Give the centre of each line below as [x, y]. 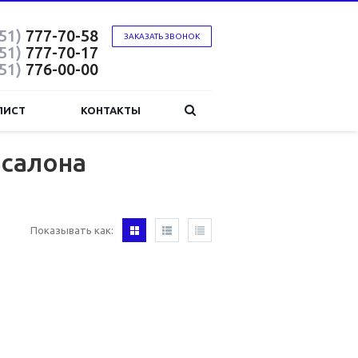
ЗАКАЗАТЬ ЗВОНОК [162, 36]
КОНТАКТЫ [111, 110]
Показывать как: [72, 231]
